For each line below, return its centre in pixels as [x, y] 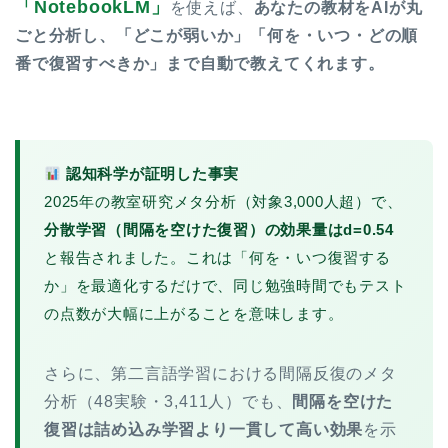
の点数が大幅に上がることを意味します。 [194, 313]
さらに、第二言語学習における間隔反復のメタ [220, 373]
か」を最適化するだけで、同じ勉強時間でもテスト [225, 285]
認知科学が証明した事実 [150, 173]
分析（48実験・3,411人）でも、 [168, 401]
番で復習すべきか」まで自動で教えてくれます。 [200, 63]
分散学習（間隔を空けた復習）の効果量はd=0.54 [219, 229]
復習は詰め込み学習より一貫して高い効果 [204, 429]
